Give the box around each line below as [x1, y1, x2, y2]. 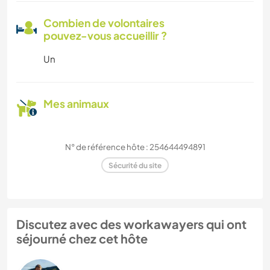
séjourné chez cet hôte [16, 231, 148, 246]
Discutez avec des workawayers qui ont [16, 216, 246, 232]
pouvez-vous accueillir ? [43, 29, 167, 43]
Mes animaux [43, 97, 109, 111]
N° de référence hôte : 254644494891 [64, 142, 206, 152]
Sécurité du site [108, 160, 162, 170]
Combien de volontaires [43, 16, 165, 30]
